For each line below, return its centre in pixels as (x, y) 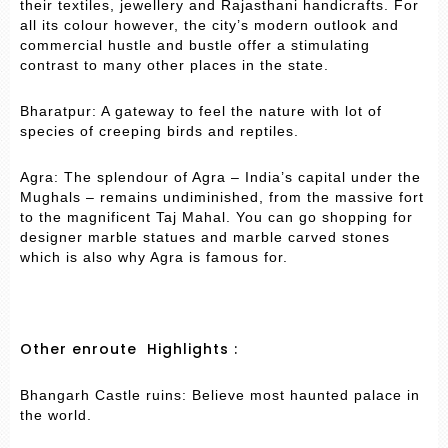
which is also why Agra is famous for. (154, 257)
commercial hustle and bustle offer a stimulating (195, 45)
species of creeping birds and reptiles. (159, 131)
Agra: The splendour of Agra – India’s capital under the (220, 177)
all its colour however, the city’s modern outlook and (209, 25)
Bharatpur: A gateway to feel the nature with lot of (201, 111)
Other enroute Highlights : (129, 349)
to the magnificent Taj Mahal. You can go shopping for (216, 217)
